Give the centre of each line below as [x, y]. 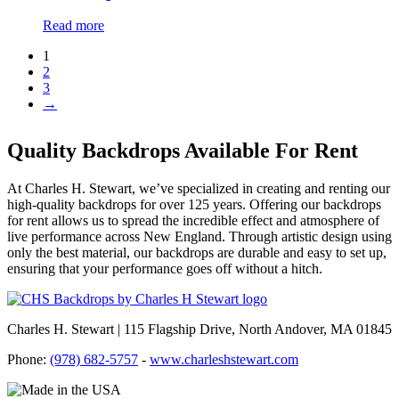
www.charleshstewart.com [224, 360]
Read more [73, 26]
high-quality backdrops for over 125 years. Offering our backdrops [194, 205]
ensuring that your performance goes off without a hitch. [165, 269]
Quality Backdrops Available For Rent [183, 151]
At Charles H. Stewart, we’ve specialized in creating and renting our [199, 189]
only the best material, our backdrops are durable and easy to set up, [197, 253]
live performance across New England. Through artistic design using [199, 237]
